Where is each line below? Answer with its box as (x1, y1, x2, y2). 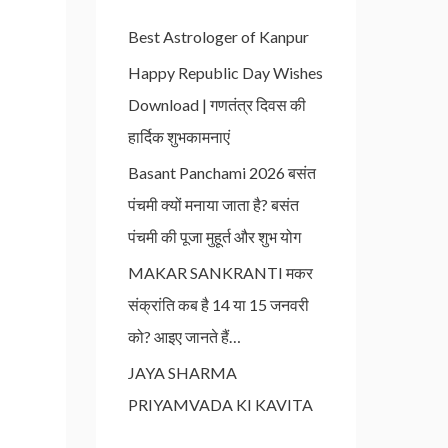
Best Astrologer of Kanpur (128, 27, 309, 46)
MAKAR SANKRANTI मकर (128, 263, 313, 282)
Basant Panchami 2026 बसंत (128, 163, 316, 182)
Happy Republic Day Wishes (128, 63, 323, 82)
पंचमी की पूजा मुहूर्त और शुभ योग (128, 227, 301, 246)
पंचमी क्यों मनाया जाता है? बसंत (128, 195, 299, 214)
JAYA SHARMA (128, 363, 237, 382)
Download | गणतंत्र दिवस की (128, 95, 306, 114)
